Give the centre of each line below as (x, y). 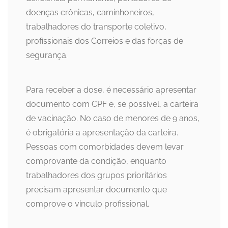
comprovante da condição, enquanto (96, 161)
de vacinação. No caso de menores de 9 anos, (113, 119)
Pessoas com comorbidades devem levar (105, 147)
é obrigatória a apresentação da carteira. (102, 133)
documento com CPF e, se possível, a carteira (112, 104)
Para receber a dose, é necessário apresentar (111, 90)
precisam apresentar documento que (96, 190)
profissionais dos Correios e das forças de (105, 41)
